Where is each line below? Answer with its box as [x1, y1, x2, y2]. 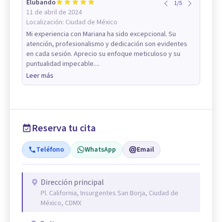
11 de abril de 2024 [26, 7, 82, 17]
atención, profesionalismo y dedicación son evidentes [26, 39, 187, 49]
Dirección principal [41, 176, 104, 188]
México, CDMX [41, 198, 81, 208]
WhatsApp [85, 144, 116, 155]
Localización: [26, 17, 65, 27]
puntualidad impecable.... [26, 58, 100, 69]
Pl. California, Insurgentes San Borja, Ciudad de [41, 188, 178, 198]
